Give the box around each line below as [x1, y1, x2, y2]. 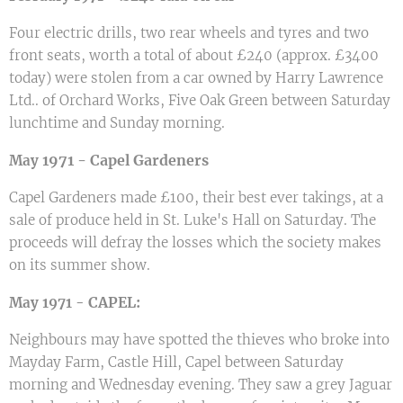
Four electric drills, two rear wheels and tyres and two [9, 24, 369, 41]
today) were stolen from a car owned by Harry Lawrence [9, 69, 383, 86]
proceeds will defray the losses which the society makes [9, 234, 381, 251]
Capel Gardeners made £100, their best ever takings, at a [9, 189, 383, 206]
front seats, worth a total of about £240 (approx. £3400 [9, 47, 379, 64]
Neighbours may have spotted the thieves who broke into [9, 331, 390, 348]
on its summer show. [9, 256, 150, 273]
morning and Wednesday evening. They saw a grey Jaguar [9, 376, 392, 393]
